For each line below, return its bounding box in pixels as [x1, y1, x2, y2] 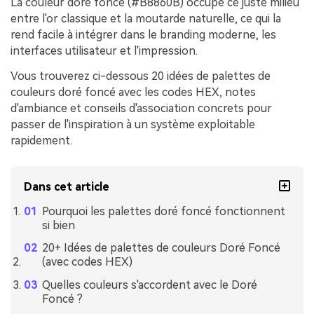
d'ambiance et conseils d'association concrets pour [11, 101, 272, 115]
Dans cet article [24, 179, 110, 193]
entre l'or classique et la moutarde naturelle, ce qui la [11, 11, 281, 25]
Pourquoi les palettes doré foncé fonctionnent [41, 204, 285, 218]
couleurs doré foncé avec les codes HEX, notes [11, 85, 256, 99]
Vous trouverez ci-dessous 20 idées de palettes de [11, 69, 271, 83]
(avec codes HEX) [41, 255, 132, 269]
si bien [41, 218, 75, 232]
